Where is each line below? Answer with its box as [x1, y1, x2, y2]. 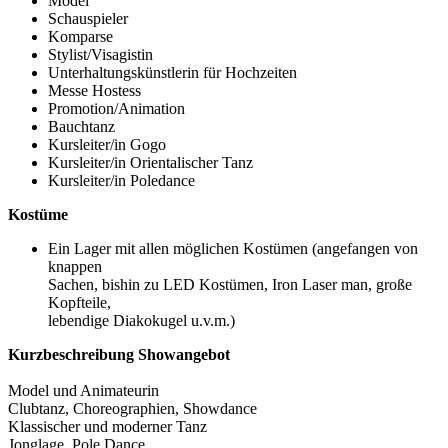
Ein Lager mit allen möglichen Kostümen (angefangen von [48, 240, 418, 258]
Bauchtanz [48, 118, 115, 136]
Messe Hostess [48, 82, 141, 100]
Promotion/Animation [48, 100, 185, 118]
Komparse [48, 28, 113, 46]
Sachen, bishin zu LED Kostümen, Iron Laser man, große [48, 276, 412, 294]
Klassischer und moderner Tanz [8, 418, 207, 436]
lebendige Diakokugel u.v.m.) [48, 312, 235, 330]
